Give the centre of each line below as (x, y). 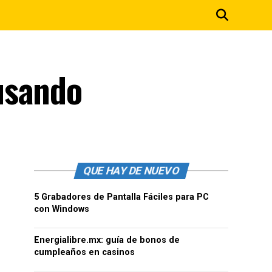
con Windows (62, 209)
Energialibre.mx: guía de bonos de (107, 240)
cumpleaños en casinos (84, 252)
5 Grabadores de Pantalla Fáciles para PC (121, 197)
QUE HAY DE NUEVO (131, 171)
